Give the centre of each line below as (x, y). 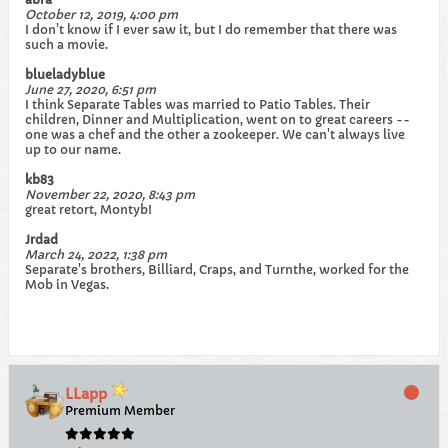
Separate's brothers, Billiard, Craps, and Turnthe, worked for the (217, 269)
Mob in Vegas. (67, 284)
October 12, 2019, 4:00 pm (101, 14)
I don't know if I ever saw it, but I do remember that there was (211, 29)
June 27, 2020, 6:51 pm (90, 89)
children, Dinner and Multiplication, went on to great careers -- (217, 119)
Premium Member (120, 410)
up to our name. (73, 149)
